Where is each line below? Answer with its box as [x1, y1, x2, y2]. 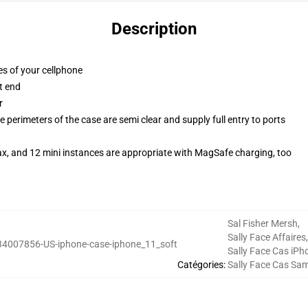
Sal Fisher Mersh [228, 218, 298, 229]
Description [111, 19, 197, 38]
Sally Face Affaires [228, 232, 306, 243]
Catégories [177, 259, 223, 270]
